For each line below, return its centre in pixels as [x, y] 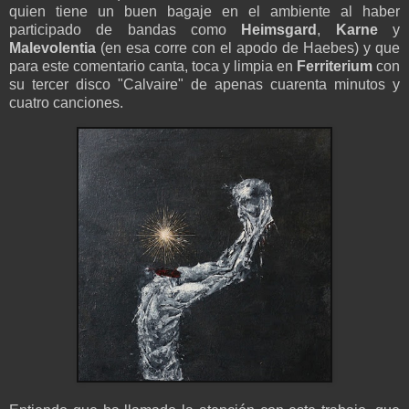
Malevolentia [52, 48]
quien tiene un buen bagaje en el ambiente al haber [204, 12]
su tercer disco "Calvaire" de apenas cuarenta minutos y [204, 85]
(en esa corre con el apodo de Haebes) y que [248, 48]
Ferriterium [335, 67]
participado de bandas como [126, 30]
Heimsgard [279, 30]
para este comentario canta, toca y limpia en [153, 67]
